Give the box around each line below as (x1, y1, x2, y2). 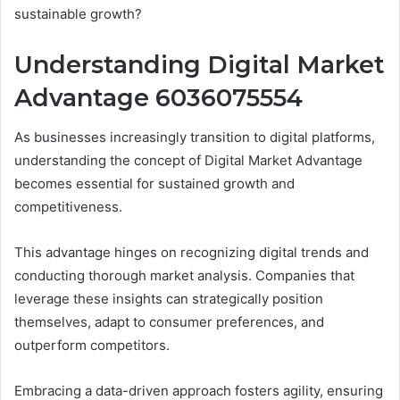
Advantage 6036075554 (14, 82, 303, 112)
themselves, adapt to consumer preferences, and (14, 313, 324, 331)
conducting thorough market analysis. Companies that (14, 267, 354, 285)
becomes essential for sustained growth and (14, 175, 295, 193)
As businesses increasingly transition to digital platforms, (14, 129, 375, 146)
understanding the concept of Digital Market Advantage (14, 152, 362, 170)
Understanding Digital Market (14, 49, 385, 79)
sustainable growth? (14, 4, 142, 22)
